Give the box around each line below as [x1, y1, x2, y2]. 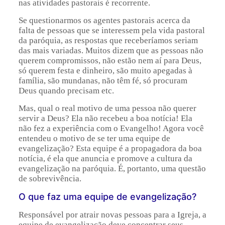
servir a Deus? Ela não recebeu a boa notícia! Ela [18, 114, 192, 124]
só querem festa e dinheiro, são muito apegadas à [18, 66, 192, 76]
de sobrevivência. [18, 174, 81, 184]
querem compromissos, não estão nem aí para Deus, [18, 56, 201, 66]
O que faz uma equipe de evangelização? [18, 191, 196, 202]
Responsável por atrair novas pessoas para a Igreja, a [18, 210, 206, 220]
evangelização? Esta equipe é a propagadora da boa [18, 144, 202, 154]
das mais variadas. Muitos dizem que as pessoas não [18, 46, 203, 56]
